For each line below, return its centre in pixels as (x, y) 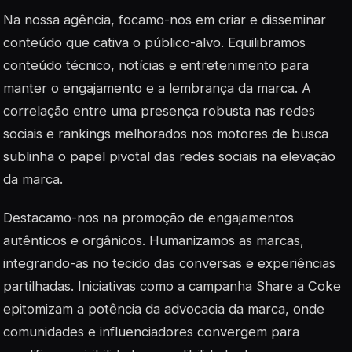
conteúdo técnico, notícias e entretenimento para (156, 66)
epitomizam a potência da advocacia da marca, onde (164, 309)
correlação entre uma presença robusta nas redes (159, 111)
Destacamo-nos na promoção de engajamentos (148, 218)
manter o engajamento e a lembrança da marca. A (157, 88)
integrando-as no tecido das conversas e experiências (169, 264)
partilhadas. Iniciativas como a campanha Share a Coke (172, 286)
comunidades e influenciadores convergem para (151, 332)
